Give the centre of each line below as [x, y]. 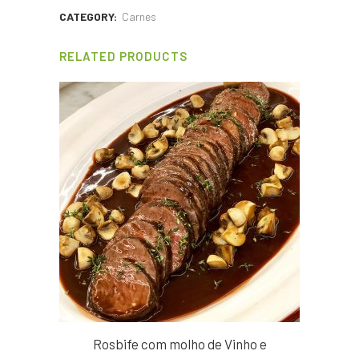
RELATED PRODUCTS [123, 56]
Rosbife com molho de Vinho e [179, 343]
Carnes [139, 16]
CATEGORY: [89, 16]
